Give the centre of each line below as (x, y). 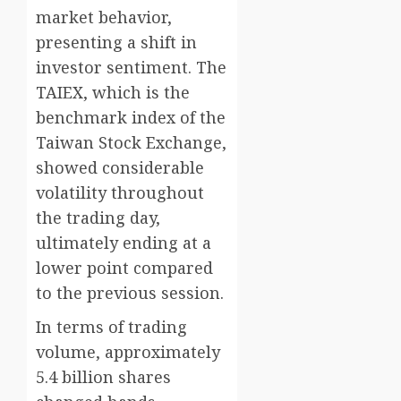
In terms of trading (111, 327)
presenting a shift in (116, 43)
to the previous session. (130, 293)
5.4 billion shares (103, 377)
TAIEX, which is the (113, 93)
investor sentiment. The (131, 68)
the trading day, (98, 218)
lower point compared (124, 268)
